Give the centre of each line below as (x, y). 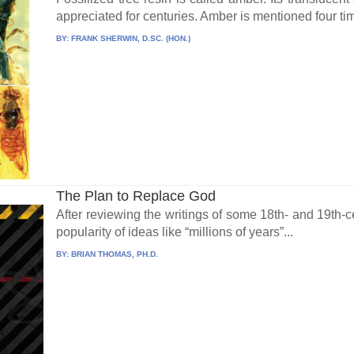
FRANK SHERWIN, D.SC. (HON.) (131, 39)
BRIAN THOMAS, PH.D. (115, 254)
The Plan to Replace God (136, 196)
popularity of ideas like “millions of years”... (175, 232)
